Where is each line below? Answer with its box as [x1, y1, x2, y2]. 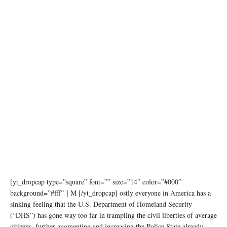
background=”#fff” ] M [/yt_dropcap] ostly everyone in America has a [10, 187, 211, 198]
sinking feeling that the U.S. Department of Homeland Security [10, 199, 192, 209]
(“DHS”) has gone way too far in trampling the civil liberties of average [10, 210, 217, 220]
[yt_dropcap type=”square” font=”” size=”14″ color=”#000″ [10, 176, 181, 186]
